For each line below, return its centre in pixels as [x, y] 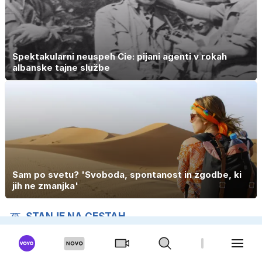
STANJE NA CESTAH [76, 217]
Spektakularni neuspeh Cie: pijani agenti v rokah [120, 56]
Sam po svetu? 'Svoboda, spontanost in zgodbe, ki [127, 175]
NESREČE [42, 243]
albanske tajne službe [61, 67]
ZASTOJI [127, 243]
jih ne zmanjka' [45, 186]
